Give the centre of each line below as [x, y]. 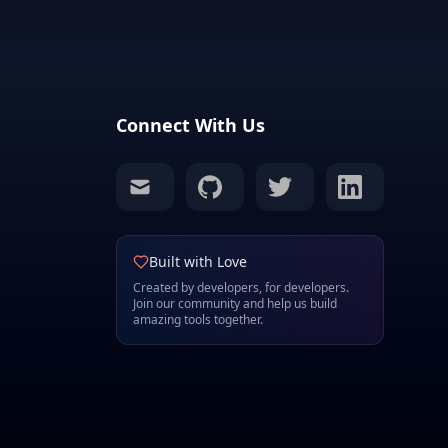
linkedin [364, 183]
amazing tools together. [198, 319]
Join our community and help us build [235, 303]
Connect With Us [190, 124]
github [219, 183]
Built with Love [198, 261]
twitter [289, 183]
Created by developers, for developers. [241, 287]
